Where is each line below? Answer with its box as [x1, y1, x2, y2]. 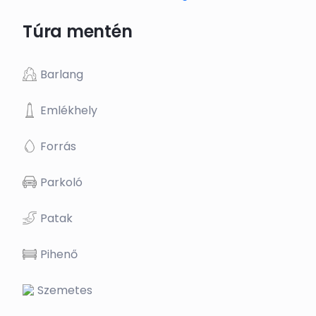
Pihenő [40, 246, 78, 262]
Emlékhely [40, 102, 97, 119]
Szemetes [37, 282, 92, 298]
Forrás [40, 138, 76, 154]
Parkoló [40, 174, 83, 190]
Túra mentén [23, 20, 133, 43]
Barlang [40, 66, 83, 83]
